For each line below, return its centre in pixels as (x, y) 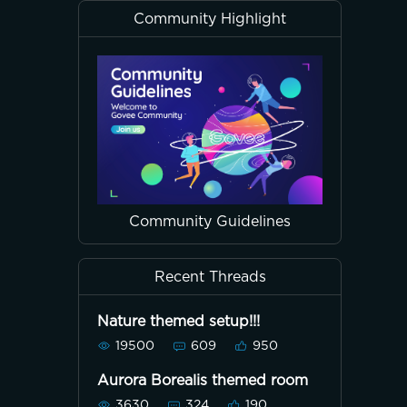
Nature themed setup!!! (179, 322)
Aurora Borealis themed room (203, 381)
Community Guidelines (210, 222)
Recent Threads (210, 278)
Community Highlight (210, 19)
